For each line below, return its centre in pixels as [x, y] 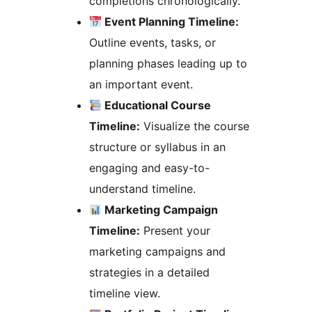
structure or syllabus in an [157, 147]
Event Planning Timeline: [171, 21]
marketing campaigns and [157, 251]
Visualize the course [195, 126]
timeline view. [125, 293]
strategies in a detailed [149, 272]
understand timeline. [142, 188]
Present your [175, 230]
